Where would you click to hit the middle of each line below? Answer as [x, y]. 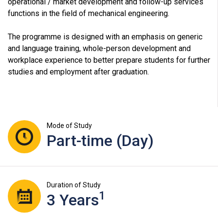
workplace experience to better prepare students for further [109, 60]
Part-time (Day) [100, 141]
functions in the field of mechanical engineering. [89, 14]
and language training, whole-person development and [99, 49]
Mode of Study [69, 126]
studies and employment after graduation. [78, 72]
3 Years [73, 200]
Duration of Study [74, 185]
